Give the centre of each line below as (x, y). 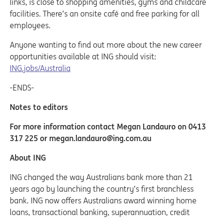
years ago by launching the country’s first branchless (102, 189)
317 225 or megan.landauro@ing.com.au (81, 138)
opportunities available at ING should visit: (83, 56)
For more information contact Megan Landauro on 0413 (108, 127)
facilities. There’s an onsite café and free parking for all (105, 14)
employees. (30, 25)
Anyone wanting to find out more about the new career (106, 45)
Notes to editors (39, 107)
